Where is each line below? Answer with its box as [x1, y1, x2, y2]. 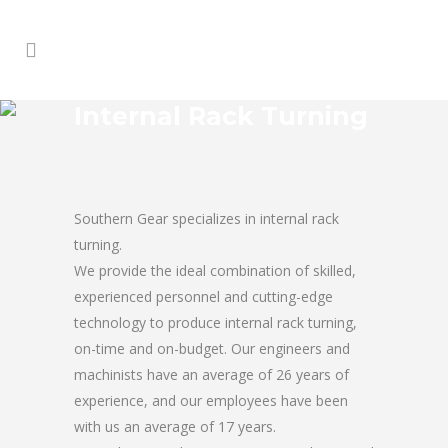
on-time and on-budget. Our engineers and [74, 339, 350, 358]
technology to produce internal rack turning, [74, 313, 357, 332]
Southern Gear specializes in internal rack [74, 209, 339, 228]
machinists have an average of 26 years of [74, 365, 349, 384]
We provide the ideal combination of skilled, [74, 261, 356, 280]
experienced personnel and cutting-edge [74, 287, 333, 306]
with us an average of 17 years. [74, 417, 276, 436]
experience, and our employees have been [74, 391, 348, 410]
